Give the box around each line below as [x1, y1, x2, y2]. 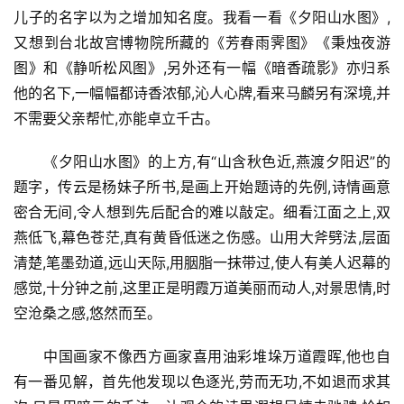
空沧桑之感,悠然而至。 [14, 304, 161, 323]
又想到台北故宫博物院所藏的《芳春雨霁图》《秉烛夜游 [14, 33, 390, 52]
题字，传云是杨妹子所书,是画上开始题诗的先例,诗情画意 [14, 178, 390, 197]
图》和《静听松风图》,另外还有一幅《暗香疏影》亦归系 [14, 59, 390, 78]
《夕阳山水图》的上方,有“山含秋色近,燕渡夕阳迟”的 [43, 152, 391, 171]
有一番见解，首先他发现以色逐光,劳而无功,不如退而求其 [14, 372, 390, 391]
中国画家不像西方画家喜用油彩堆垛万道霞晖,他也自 [43, 347, 391, 366]
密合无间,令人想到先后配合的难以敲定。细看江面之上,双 [14, 203, 390, 222]
